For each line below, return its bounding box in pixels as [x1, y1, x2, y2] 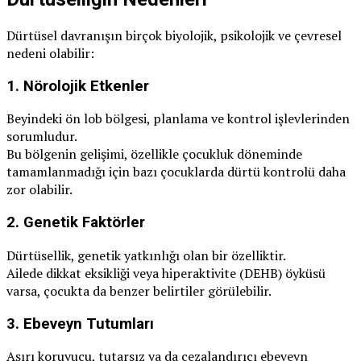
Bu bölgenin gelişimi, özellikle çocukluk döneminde [6, 145, 302, 164]
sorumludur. [6, 127, 77, 146]
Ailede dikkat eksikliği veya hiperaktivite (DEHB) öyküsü [6, 263, 326, 282]
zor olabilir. [6, 180, 73, 199]
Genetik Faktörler [23, 214, 145, 232]
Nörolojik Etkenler [23, 77, 149, 95]
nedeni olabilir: [6, 44, 94, 62]
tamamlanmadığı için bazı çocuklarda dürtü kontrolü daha [6, 163, 346, 181]
